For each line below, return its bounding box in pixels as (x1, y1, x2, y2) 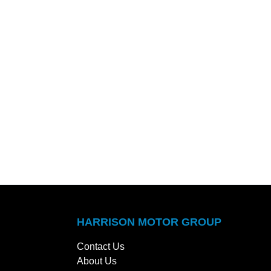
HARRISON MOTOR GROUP (77, 216, 221, 229)
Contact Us (77, 241, 125, 252)
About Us (77, 256, 117, 267)
